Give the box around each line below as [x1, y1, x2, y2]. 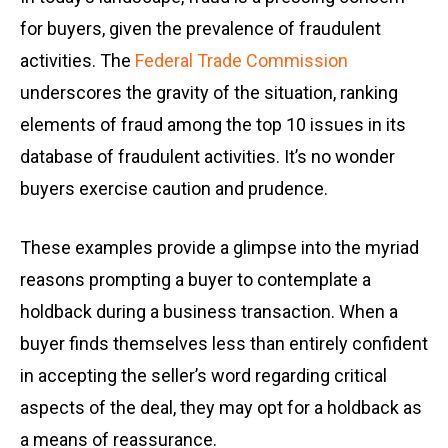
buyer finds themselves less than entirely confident [20, 333, 428, 355]
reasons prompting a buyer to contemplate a [20, 269, 371, 291]
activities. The [20, 50, 135, 72]
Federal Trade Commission [135, 50, 348, 72]
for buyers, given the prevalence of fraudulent [20, 18, 381, 40]
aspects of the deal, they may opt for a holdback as [20, 397, 422, 419]
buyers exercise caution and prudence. [20, 178, 328, 200]
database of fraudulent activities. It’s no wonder [20, 146, 395, 168]
